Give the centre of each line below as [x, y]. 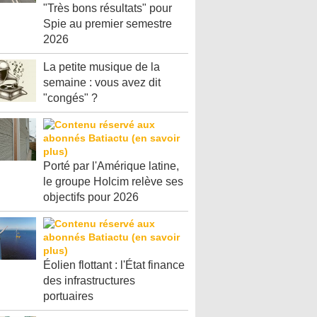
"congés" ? [70, 98]
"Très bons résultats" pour [108, 8]
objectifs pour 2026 [91, 197]
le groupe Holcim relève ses [113, 181]
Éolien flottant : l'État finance [114, 265]
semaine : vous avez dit [102, 82]
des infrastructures [89, 281]
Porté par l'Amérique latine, [111, 166]
